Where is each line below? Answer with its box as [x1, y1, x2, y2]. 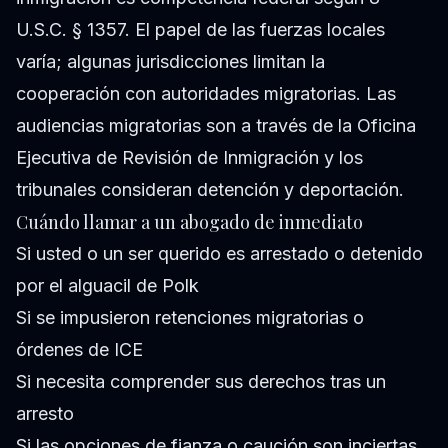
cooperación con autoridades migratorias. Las [16, 83, 396, 105]
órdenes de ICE [16, 339, 143, 361]
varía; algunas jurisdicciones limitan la [16, 51, 325, 73]
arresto [16, 403, 74, 425]
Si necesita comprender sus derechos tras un [16, 371, 386, 393]
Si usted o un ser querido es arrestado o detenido [16, 243, 423, 265]
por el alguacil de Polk [16, 275, 199, 297]
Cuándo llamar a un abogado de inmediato [16, 210, 363, 235]
